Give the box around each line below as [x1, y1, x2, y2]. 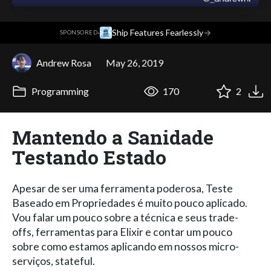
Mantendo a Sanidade [12, 123, 214, 150]
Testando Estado [12, 143, 166, 170]
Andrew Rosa [36, 56, 91, 68]
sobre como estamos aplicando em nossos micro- [12, 240, 239, 253]
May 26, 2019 [106, 56, 163, 68]
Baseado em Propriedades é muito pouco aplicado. [12, 196, 247, 209]
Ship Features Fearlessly [112, 27, 204, 38]
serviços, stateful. [12, 254, 95, 267]
